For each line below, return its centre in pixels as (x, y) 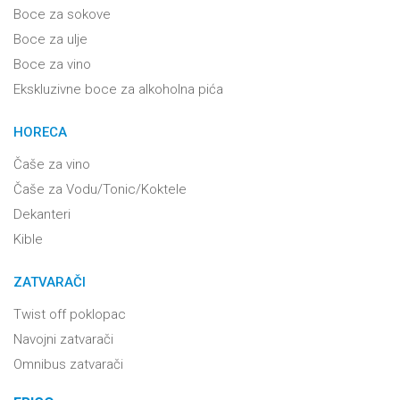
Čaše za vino (52, 164)
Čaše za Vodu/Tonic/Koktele (100, 189)
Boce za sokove (62, 14)
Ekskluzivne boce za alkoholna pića (118, 89)
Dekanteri (42, 214)
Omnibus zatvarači (68, 364)
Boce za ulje (50, 39)
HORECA (40, 132)
